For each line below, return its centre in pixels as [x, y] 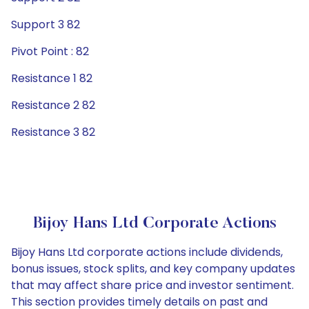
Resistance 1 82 [52, 78]
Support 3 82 [46, 24]
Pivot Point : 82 [50, 51]
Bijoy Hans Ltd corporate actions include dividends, [147, 252]
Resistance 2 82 [53, 105]
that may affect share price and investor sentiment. [152, 285]
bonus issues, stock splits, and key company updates [153, 269]
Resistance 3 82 [53, 132]
